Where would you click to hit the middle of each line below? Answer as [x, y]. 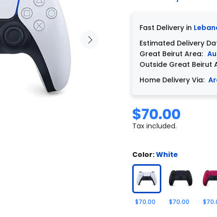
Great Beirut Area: [172, 54]
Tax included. [155, 126]
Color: [144, 154]
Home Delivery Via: [172, 80]
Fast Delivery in [167, 27]
